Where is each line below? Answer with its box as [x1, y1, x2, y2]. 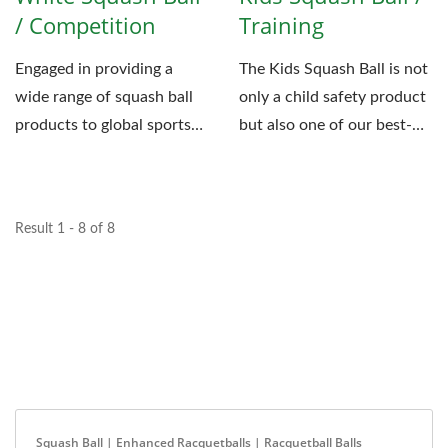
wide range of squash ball [15, 89, 193, 106]
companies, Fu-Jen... [15, 145, 157, 162]
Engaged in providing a [15, 61, 173, 78]
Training [239, 10, 324, 41]
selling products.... [239, 145, 366, 162]
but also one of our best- [239, 117, 412, 134]
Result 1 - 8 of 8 [15, 222, 115, 237]
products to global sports [15, 117, 191, 134]
